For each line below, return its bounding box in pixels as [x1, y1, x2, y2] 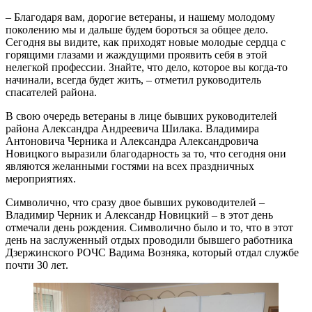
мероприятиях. [6, 173, 76, 185]
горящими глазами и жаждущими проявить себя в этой [6, 49, 267, 61]
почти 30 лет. [6, 259, 68, 272]
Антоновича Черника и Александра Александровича [6, 135, 258, 148]
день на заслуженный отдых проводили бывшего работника [6, 234, 292, 247]
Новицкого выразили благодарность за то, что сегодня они [6, 148, 286, 160]
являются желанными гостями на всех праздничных [6, 160, 254, 173]
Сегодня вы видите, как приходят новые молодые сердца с [6, 36, 286, 49]
